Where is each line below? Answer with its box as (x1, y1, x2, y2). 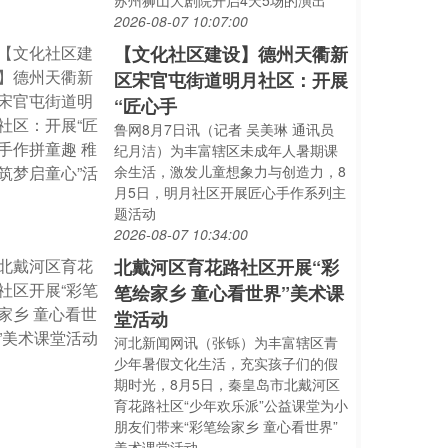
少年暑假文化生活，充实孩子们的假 (114, 353, 339, 373)
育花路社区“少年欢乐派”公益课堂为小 (114, 395, 349, 415)
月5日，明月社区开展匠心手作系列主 (114, 182, 347, 202)
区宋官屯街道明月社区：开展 (114, 67, 349, 93)
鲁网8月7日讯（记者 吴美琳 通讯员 (114, 119, 335, 139)
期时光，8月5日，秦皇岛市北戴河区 (114, 374, 341, 394)
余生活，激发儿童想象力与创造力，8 (114, 161, 347, 181)
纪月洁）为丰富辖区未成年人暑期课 (114, 140, 339, 160)
